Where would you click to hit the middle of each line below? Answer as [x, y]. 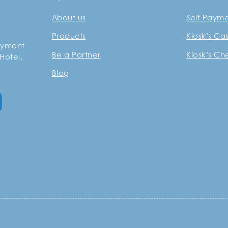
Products [69, 37]
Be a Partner [76, 55]
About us [69, 18]
